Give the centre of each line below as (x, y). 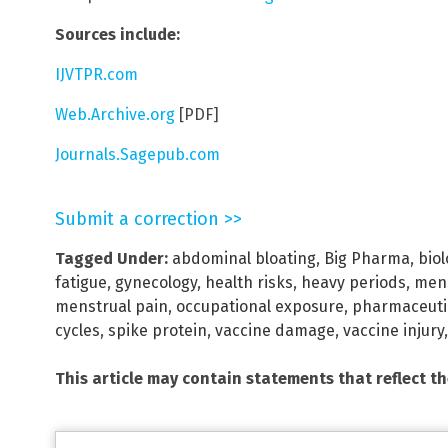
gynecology (156, 283)
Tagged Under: (111, 259)
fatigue (81, 283)
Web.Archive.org (115, 115)
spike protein (157, 331)
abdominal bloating (244, 259)
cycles (77, 331)
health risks (249, 283)
